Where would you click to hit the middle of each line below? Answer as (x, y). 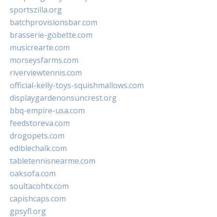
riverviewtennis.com (46, 73)
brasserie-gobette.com (51, 35)
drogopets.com (37, 136)
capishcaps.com (38, 199)
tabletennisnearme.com (53, 161)
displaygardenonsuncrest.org (63, 98)
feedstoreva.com (40, 123)
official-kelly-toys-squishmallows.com (77, 85)
